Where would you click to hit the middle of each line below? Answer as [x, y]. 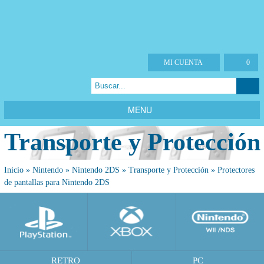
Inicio [14, 170]
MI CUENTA [183, 62]
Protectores [236, 170]
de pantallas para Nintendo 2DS [57, 183]
